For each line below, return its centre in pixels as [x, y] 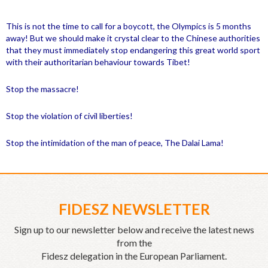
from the [134, 243]
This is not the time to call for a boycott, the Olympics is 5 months [129, 26]
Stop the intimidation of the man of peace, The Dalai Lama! [115, 143]
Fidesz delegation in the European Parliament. [134, 256]
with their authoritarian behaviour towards [86, 62]
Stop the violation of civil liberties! [69, 116]
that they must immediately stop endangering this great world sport [133, 50]
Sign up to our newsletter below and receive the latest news [134, 230]
